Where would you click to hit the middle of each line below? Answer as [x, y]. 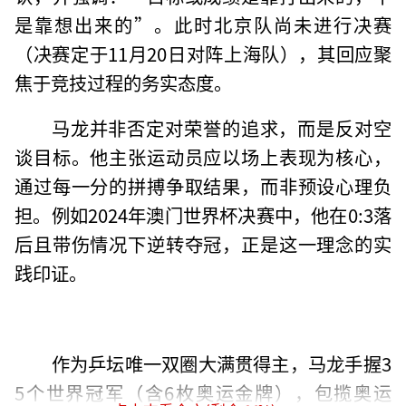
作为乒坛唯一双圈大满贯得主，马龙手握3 [221, 363]
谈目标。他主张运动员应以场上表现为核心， [203, 156]
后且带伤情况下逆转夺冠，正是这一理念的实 [203, 243]
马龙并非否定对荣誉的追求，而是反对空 [221, 127]
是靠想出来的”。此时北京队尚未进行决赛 [203, 24]
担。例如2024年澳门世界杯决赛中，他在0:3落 [203, 214]
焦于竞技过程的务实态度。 [124, 82]
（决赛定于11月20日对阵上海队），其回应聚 [203, 53]
